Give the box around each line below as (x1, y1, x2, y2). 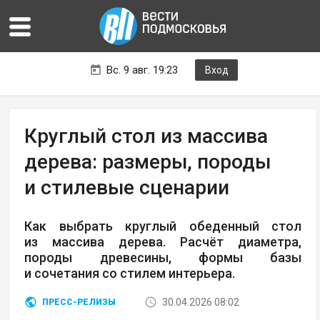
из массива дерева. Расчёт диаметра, (24, 234, 302, 250)
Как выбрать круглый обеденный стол (24, 219, 302, 234)
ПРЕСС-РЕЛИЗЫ (42, 297, 116, 308)
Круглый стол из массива (24, 124, 269, 149)
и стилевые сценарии (24, 176, 230, 200)
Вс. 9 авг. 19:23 (106, 64, 178, 77)
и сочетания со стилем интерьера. (24, 266, 236, 281)
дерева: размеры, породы (24, 150, 271, 174)
